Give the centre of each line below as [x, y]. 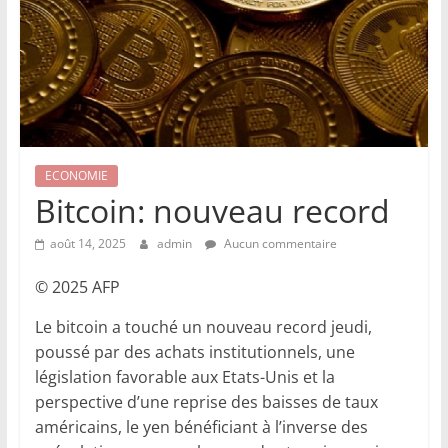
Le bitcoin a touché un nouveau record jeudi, [203, 326]
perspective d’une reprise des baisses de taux [206, 401]
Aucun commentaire [278, 243]
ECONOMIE [76, 175]
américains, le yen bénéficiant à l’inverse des [201, 426]
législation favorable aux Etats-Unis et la [184, 376]
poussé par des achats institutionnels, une [194, 351]
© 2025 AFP [77, 286]
